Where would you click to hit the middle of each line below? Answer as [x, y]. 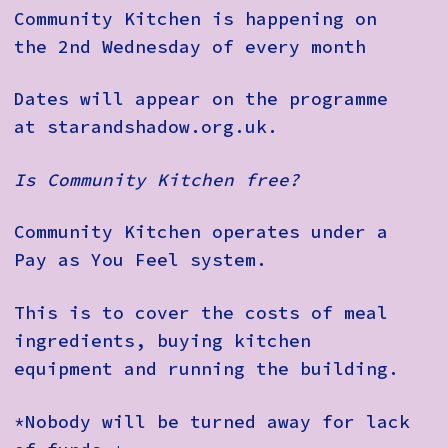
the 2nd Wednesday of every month [190, 46]
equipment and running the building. [206, 369]
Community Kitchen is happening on [195, 18]
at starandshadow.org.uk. [146, 127]
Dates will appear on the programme [201, 99]
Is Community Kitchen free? [157, 179]
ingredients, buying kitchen [162, 341]
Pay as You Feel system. [140, 260]
